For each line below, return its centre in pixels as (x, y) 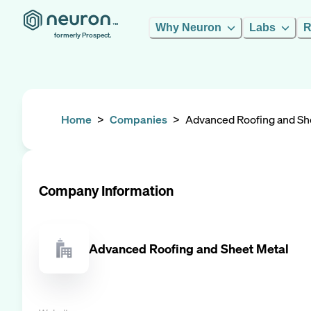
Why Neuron (188, 27)
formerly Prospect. (83, 35)
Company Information (106, 191)
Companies (138, 119)
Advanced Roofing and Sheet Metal (189, 248)
